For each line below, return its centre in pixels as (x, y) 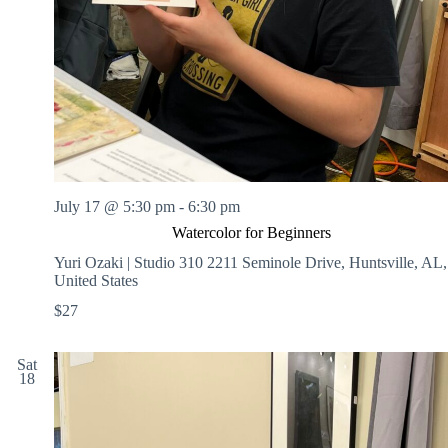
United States (96, 281)
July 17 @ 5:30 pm (114, 207)
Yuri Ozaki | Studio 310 (130, 263)
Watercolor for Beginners (251, 233)
